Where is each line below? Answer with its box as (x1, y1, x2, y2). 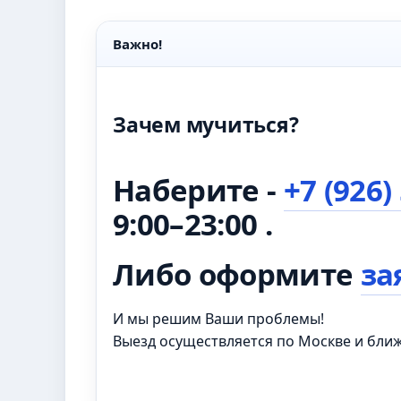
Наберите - (113, 170, 284, 210)
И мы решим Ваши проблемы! (113, 309, 324, 328)
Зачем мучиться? (113, 110, 299, 139)
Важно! (113, 35, 162, 53)
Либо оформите (113, 254, 361, 294)
